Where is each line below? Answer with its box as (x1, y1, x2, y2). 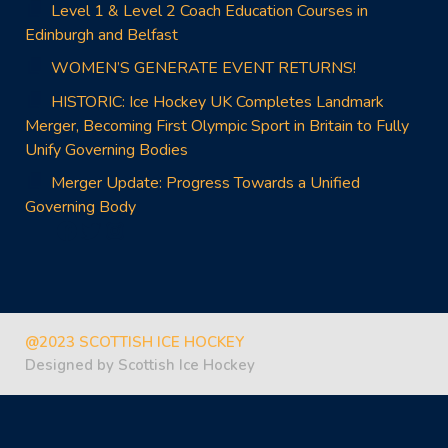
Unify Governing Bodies (25, 138, 188, 161)
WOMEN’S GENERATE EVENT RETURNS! (50, 57, 356, 80)
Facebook (54, 213, 156, 246)
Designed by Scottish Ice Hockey (25, 355, 255, 376)
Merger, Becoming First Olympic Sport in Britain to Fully (25, 114, 409, 137)
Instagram (102, 213, 211, 246)
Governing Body (25, 196, 136, 219)
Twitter (78, 213, 155, 246)
